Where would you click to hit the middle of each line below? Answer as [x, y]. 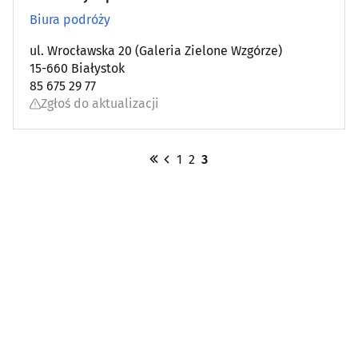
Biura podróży [70, 20]
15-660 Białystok [77, 69]
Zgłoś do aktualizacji [100, 104]
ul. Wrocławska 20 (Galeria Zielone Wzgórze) [156, 51]
